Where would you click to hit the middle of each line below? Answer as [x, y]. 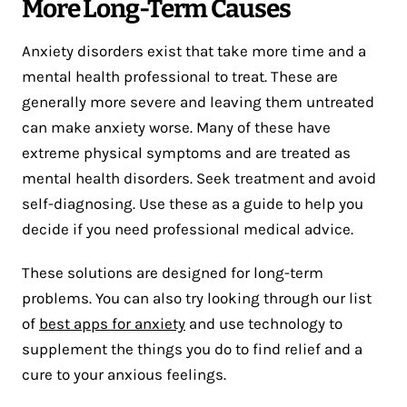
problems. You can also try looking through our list [197, 298]
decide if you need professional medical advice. [188, 229]
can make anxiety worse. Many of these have [176, 128]
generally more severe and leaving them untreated [198, 102]
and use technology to [264, 324]
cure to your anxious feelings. [124, 375]
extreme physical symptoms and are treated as [186, 153]
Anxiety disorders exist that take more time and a [194, 51]
